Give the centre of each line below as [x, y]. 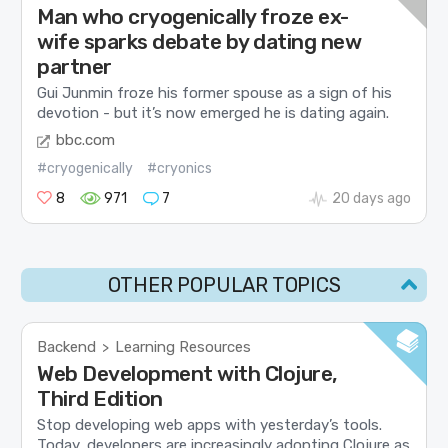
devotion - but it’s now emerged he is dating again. [213, 113]
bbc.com [86, 139]
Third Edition [100, 399]
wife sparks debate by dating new [199, 42]
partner [74, 67]
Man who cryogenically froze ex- [193, 17]
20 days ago [371, 198]
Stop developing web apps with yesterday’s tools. [210, 425]
